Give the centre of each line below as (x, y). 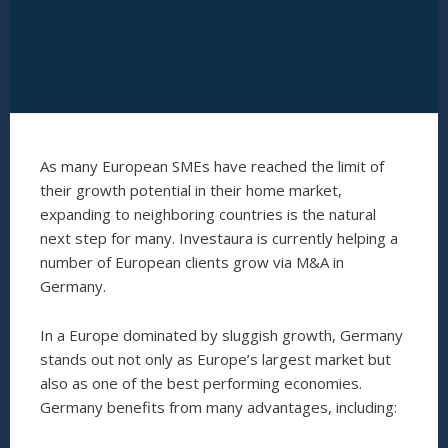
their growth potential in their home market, (191, 190)
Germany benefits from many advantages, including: (218, 407)
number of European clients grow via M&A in (192, 262)
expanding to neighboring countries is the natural (208, 214)
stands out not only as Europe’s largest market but (215, 359)
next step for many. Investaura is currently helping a (219, 238)
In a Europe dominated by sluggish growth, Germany (221, 335)
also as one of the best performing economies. (201, 383)
